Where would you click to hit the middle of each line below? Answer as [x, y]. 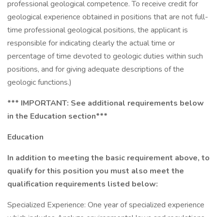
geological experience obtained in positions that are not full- [108, 17]
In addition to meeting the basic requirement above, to [108, 158]
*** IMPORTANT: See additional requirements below [106, 103]
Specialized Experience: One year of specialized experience [106, 205]
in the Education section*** [57, 116]
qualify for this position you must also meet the [96, 171]
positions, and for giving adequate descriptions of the [96, 69]
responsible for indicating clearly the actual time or [91, 43]
